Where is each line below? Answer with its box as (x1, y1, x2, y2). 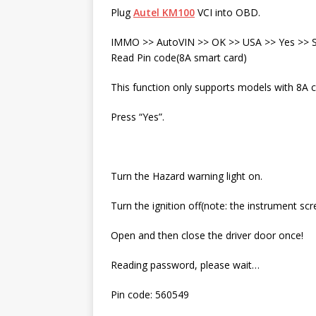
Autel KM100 (133, 6, 195, 20)
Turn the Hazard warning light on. (111, 169, 262, 183)
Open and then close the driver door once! (111, 229, 303, 243)
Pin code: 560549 (111, 288, 189, 302)
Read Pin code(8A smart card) (111, 51, 247, 65)
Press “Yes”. (111, 110, 164, 124)
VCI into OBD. (195, 6, 260, 20)
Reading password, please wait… (111, 258, 260, 272)
